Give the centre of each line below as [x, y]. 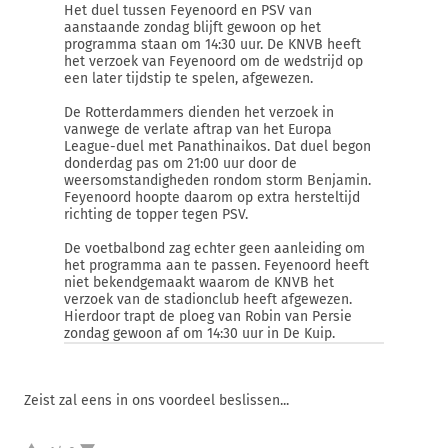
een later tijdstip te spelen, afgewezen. [188, 78]
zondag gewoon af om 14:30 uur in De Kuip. [199, 333]
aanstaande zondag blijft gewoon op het [192, 27]
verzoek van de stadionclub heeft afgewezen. [208, 299]
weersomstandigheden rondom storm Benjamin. [217, 180]
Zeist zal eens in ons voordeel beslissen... [156, 400]
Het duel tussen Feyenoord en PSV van [188, 10]
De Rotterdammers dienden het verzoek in [199, 112]
